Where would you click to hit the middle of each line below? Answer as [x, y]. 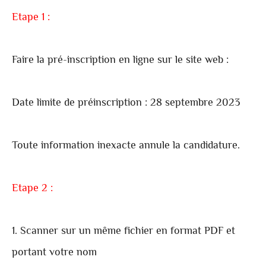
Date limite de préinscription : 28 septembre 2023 [126, 104]
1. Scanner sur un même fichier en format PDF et [123, 232]
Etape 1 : [31, 18]
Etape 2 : [32, 189]
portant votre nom [54, 253]
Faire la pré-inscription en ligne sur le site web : [120, 61]
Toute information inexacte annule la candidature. [126, 146]
